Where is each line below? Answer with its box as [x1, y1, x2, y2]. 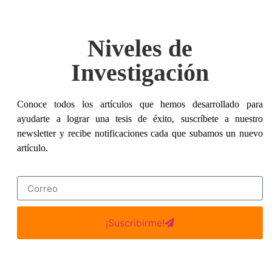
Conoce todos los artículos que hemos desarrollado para [17, 99, 263, 109]
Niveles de [87, 35, 193, 62]
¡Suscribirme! [106, 217, 165, 229]
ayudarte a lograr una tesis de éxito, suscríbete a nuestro [17, 114, 263, 124]
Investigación [71, 59, 209, 86]
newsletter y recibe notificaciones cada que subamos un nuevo [17, 128, 263, 138]
